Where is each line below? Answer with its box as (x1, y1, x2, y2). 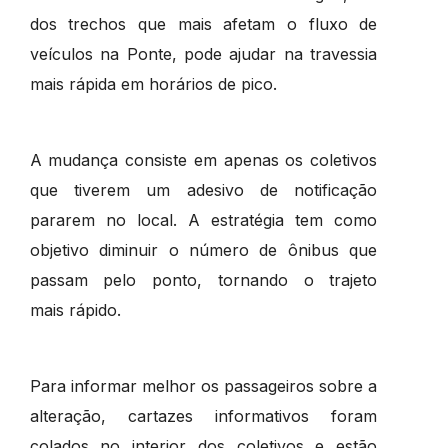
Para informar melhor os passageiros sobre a (29, 375, 378, 396)
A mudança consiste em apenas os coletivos (29, 149, 378, 170)
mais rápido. (29, 299, 121, 320)
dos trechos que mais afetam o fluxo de (29, 13, 378, 34)
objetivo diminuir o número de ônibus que (29, 239, 378, 260)
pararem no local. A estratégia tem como (29, 209, 378, 230)
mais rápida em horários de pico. (29, 73, 277, 94)
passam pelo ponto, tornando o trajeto (29, 269, 378, 290)
